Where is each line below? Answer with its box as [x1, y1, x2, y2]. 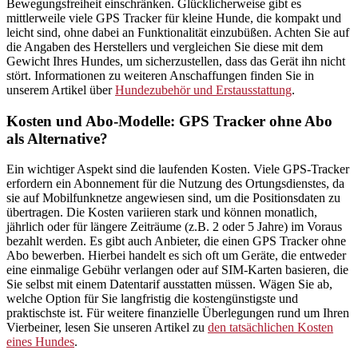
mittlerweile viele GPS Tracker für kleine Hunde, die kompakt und [6, 10, 341, 25]
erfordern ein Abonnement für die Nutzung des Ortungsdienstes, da [6, 177, 344, 191]
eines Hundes [6, 335, 74, 349]
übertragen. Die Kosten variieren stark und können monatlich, [6, 205, 317, 220]
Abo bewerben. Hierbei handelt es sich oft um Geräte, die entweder [6, 249, 346, 263]
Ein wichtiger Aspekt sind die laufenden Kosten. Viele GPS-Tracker [6, 162, 349, 177]
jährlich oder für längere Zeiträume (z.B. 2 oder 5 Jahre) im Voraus [6, 220, 342, 234]
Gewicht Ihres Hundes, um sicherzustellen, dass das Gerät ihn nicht [6, 54, 345, 68]
